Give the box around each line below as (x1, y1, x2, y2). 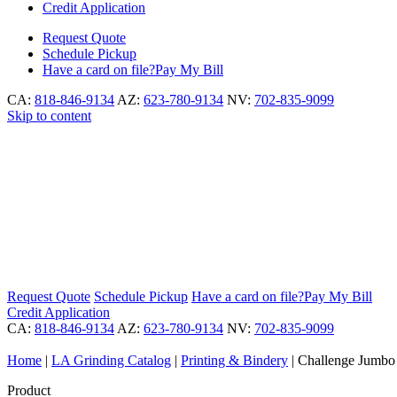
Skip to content (7, 108, 91, 123)
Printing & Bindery (181, 353, 288, 368)
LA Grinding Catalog (51, 353, 171, 368)
